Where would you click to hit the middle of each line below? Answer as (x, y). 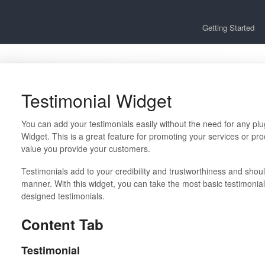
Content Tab (62, 224)
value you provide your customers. (85, 148)
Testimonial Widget (96, 100)
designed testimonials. (63, 196)
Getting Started (228, 28)
